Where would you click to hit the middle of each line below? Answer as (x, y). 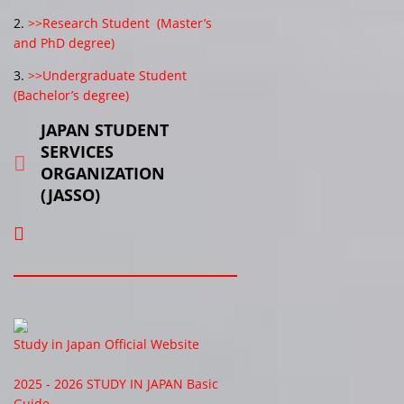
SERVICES (77, 151)
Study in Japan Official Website (106, 344)
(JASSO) (70, 194)
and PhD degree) (64, 42)
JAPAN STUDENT (105, 129)
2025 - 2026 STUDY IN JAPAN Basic (116, 383)
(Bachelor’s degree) (71, 95)
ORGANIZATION (103, 173)
